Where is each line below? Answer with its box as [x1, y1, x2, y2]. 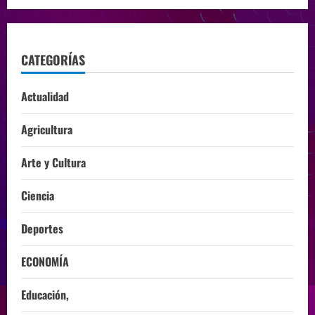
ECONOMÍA [21, 253, 69, 271]
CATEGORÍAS [21, 51, 85, 70]
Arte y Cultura [21, 154, 86, 172]
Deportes [21, 220, 63, 238]
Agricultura [21, 121, 72, 139]
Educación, [21, 286, 69, 304]
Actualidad [21, 88, 69, 105]
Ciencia [21, 187, 54, 205]
